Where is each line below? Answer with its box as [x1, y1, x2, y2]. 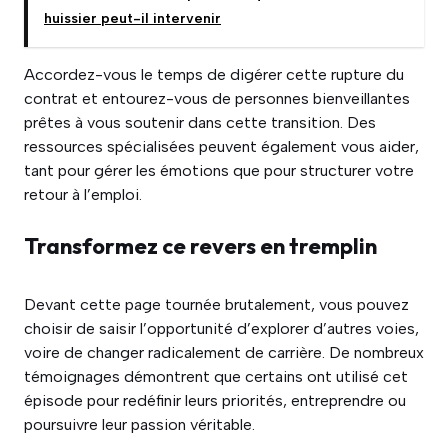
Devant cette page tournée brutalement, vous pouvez [24, 295, 409, 315]
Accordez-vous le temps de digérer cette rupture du [24, 65, 404, 85]
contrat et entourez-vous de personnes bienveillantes [24, 89, 410, 109]
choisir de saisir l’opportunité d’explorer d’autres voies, [24, 319, 419, 339]
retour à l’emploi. [24, 185, 142, 205]
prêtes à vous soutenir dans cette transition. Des [24, 113, 376, 133]
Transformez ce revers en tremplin [24, 232, 377, 261]
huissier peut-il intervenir [44, 10, 221, 28]
